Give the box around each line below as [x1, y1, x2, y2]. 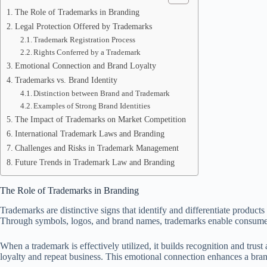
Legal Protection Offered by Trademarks [14, 21, 152, 31]
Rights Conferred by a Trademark [33, 48, 141, 57]
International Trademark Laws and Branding [14, 129, 164, 138]
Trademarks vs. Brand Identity [14, 75, 117, 85]
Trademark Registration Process [33, 35, 136, 44]
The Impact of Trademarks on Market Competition [14, 114, 186, 124]
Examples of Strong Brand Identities [33, 101, 151, 110]
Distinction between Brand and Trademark [33, 89, 170, 98]
